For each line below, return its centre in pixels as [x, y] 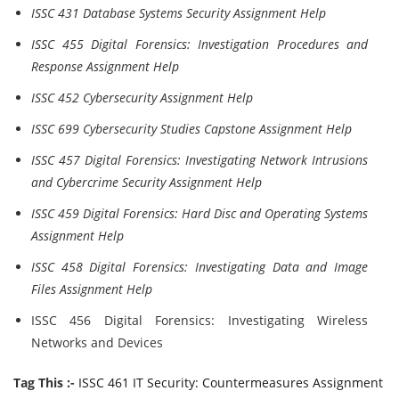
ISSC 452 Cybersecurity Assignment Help [142, 98]
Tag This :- [44, 383]
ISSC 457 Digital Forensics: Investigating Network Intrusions [199, 160]
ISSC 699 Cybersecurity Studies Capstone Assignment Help [191, 129]
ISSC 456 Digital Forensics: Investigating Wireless [199, 320]
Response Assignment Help [105, 66]
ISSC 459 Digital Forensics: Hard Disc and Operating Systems [199, 213]
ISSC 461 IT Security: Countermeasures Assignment [231, 383]
